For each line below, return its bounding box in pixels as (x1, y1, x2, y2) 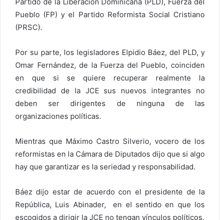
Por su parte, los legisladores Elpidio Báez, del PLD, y (15, 48, 205, 57)
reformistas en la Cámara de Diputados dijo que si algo (15, 149, 205, 159)
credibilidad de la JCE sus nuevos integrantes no (15, 86, 205, 96)
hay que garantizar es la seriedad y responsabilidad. (15, 162, 195, 172)
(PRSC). (15, 23, 42, 32)
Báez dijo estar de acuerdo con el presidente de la (15, 187, 205, 197)
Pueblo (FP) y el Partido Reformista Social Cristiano (15, 10, 205, 20)
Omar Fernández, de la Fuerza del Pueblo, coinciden (15, 60, 205, 70)
